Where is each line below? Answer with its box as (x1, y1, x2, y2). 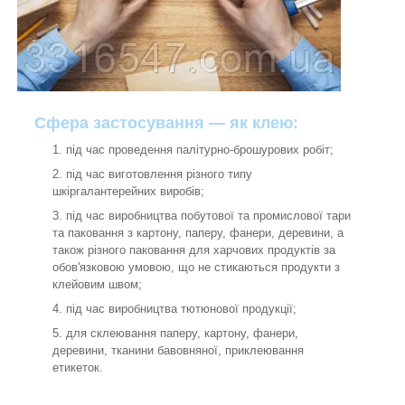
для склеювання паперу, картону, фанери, (66, 326, 298, 341)
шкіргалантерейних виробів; (52, 184, 204, 199)
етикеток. (52, 361, 103, 375)
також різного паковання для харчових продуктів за (52, 243, 335, 258)
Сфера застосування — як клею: (34, 114, 298, 133)
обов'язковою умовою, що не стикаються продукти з (52, 260, 340, 275)
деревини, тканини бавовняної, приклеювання (52, 344, 304, 358)
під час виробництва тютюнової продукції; (66, 302, 297, 316)
